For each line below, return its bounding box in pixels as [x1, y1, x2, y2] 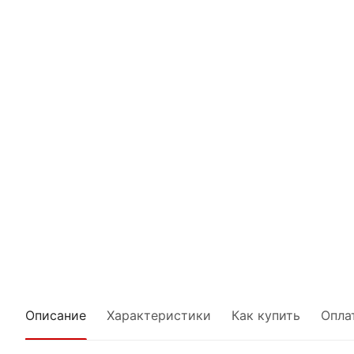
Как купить [232, 307, 300, 323]
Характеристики [107, 307, 211, 323]
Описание [25, 307, 86, 323]
